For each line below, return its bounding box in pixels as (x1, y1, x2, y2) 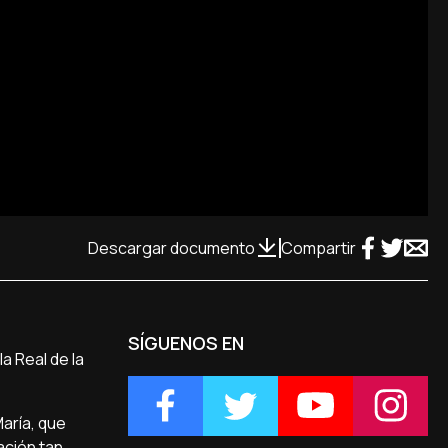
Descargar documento (88, 236, 255, 259)
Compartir (281, 236, 356, 259)
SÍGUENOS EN (127, 330, 244, 355)
